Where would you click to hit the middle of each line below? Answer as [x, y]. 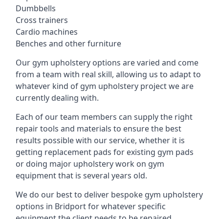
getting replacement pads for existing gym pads [105, 152]
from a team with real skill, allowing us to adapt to [108, 74]
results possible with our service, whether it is [100, 140]
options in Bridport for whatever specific [91, 206]
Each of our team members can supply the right [104, 117]
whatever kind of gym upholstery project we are [105, 86]
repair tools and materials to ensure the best [99, 129]
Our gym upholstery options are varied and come [107, 63]
